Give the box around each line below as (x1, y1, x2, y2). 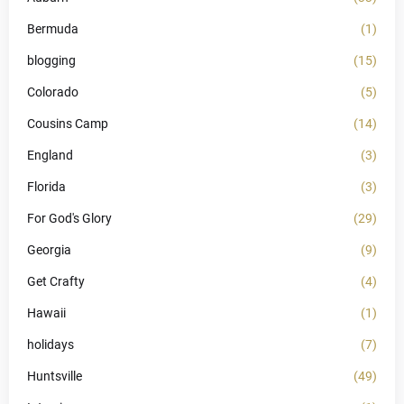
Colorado (27, 85, 78, 100)
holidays (27, 337, 74, 353)
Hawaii (27, 306, 66, 321)
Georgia (27, 243, 71, 258)
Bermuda (27, 22, 78, 37)
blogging (27, 53, 76, 69)
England (27, 148, 73, 163)
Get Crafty (27, 274, 85, 289)
